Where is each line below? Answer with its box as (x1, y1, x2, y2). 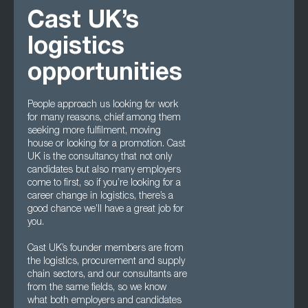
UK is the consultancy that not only (27, 153, 172, 162)
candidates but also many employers (27, 166, 181, 175)
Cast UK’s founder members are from (27, 244, 184, 254)
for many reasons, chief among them (27, 113, 181, 123)
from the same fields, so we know (27, 283, 166, 293)
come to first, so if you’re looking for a (27, 179, 181, 188)
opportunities (27, 63, 182, 87)
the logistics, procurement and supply (27, 257, 185, 267)
